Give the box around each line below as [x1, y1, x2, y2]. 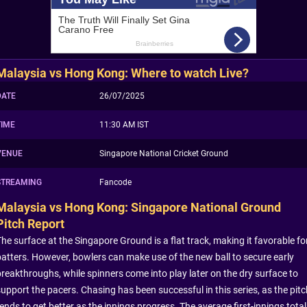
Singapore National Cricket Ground [99, 148, 228, 158]
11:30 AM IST [99, 119, 149, 130]
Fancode [99, 177, 132, 187]
